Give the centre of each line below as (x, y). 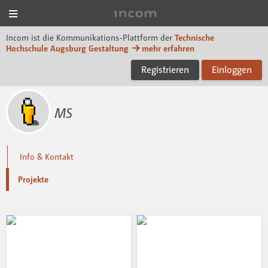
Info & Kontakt (47, 157)
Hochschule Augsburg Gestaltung (67, 48)
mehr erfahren (168, 48)
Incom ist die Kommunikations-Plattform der (89, 37)
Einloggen (232, 70)
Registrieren (165, 70)
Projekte (33, 179)
